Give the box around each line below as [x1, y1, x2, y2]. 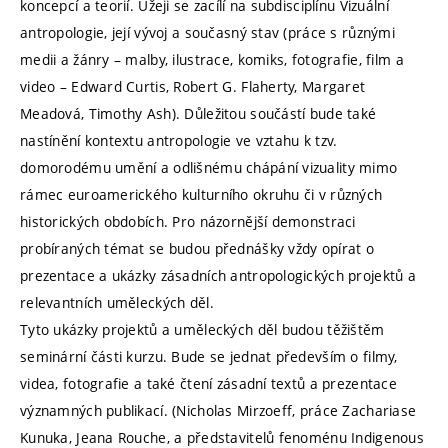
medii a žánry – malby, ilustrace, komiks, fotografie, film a [20, 50, 404, 70]
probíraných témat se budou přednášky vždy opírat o [20, 239, 374, 259]
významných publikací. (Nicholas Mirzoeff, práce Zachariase [20, 401, 417, 421]
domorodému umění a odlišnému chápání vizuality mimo [20, 158, 398, 178]
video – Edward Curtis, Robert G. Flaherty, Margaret [20, 77, 366, 97]
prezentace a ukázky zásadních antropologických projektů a [20, 266, 416, 286]
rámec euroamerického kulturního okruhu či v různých [20, 185, 383, 205]
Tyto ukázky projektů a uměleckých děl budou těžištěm [20, 320, 385, 340]
